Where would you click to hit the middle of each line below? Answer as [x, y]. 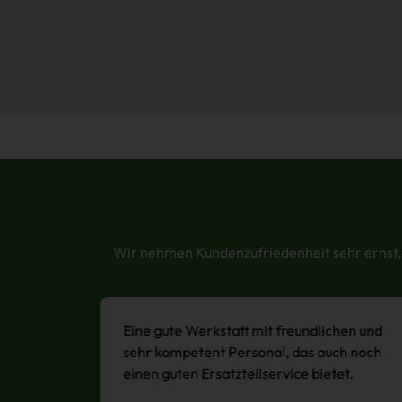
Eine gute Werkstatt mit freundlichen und [252, 331]
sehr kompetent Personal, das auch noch [252, 352]
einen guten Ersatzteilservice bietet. [238, 374]
